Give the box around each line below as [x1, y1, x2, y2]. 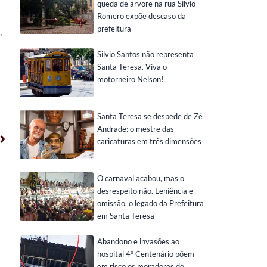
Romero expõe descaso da [97, 11, 186, 21]
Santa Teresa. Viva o [97, 62, 167, 72]
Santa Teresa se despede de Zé [97, 111, 203, 121]
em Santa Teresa [97, 210, 154, 221]
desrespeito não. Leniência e [97, 185, 193, 195]
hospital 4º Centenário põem [97, 249, 194, 259]
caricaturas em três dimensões [97, 136, 201, 146]
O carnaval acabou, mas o [97, 173, 184, 183]
